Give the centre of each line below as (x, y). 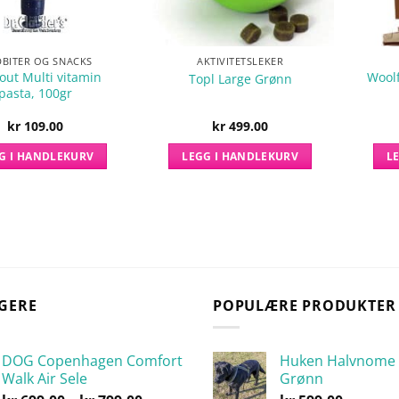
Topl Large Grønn (240, 78)
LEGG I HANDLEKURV (240, 156)
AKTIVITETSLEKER (240, 61)
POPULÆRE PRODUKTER (305, 305)
